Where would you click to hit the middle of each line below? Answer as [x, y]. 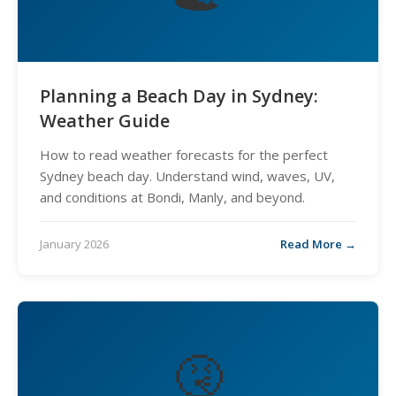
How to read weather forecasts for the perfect [184, 155]
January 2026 [74, 244]
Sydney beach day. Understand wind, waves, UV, [187, 176]
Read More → [318, 244]
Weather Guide [105, 121]
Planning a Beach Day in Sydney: [179, 96]
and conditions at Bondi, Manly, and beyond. [172, 197]
